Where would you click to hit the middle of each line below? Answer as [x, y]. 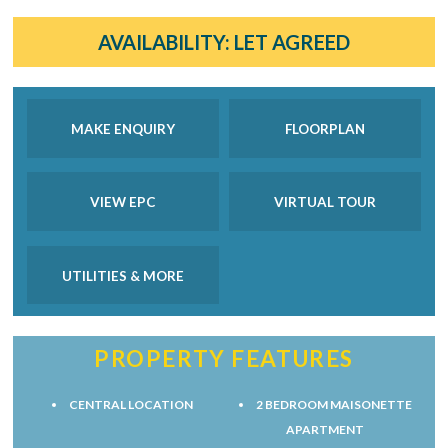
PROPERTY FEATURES [224, 359]
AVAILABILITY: [163, 42]
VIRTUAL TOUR [325, 201]
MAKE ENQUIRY [122, 128]
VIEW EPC [123, 201]
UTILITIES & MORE [122, 275]
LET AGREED [289, 42]
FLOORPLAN [325, 128]
